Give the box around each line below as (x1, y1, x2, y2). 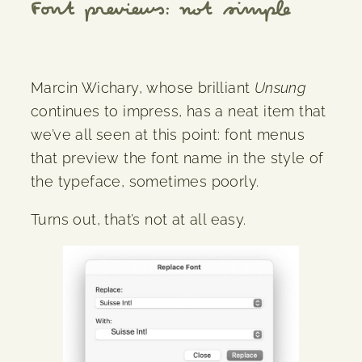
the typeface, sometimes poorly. (31, 173, 259, 191)
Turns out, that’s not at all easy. (31, 211, 246, 229)
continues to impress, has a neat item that (31, 103, 326, 120)
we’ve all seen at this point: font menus (31, 126, 305, 144)
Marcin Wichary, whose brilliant (31, 79, 255, 97)
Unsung (254, 79, 307, 97)
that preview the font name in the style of (31, 149, 324, 167)
